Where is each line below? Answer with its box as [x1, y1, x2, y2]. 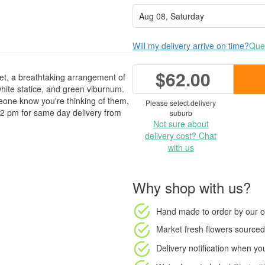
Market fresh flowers [156, 222, 232, 235]
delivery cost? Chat [145, 130, 216, 141]
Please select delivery [146, 98, 216, 108]
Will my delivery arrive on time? [132, 40, 249, 51]
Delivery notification [156, 241, 229, 254]
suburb [169, 108, 192, 118]
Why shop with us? [132, 177, 251, 198]
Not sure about [153, 118, 209, 130]
